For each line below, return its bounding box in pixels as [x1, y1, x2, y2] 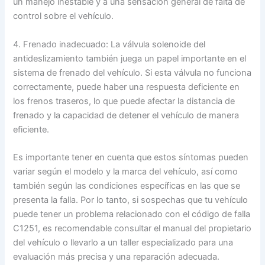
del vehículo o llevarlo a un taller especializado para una [13, 237, 234, 248]
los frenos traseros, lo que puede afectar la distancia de [13, 95, 235, 106]
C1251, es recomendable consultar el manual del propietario [13, 223, 252, 234]
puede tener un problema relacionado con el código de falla [13, 209, 251, 220]
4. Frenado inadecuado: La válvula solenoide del [13, 38, 206, 50]
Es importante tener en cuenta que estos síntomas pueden [13, 152, 249, 163]
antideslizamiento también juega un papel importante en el [13, 53, 247, 64]
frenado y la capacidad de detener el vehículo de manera [13, 109, 240, 121]
